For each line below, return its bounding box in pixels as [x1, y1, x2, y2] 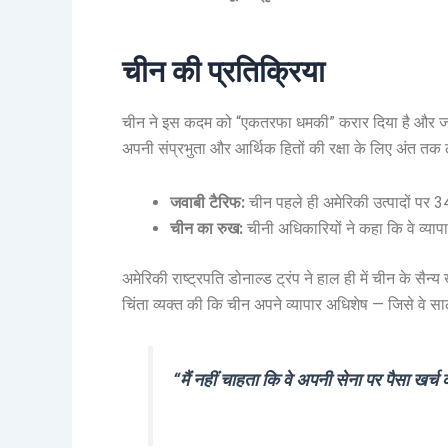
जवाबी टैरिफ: [170, 192, 245, 212]
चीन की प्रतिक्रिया [122, 53, 325, 89]
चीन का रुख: [170, 218, 243, 238]
